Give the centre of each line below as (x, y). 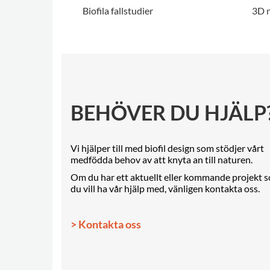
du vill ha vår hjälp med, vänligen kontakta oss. (165, 188)
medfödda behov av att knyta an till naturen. (162, 159)
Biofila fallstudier (118, 11)
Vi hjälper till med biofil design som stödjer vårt (167, 148)
